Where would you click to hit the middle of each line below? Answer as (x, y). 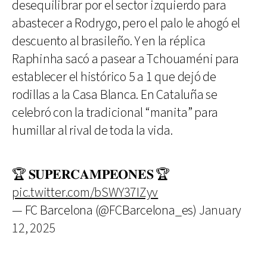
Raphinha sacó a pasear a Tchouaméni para (126, 59)
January (220, 210)
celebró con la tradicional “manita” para (115, 113)
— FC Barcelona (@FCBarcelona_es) (105, 210)
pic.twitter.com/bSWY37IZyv (85, 193)
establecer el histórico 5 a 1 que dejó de (114, 77)
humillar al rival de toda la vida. (92, 131)
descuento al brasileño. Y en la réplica (109, 41)
